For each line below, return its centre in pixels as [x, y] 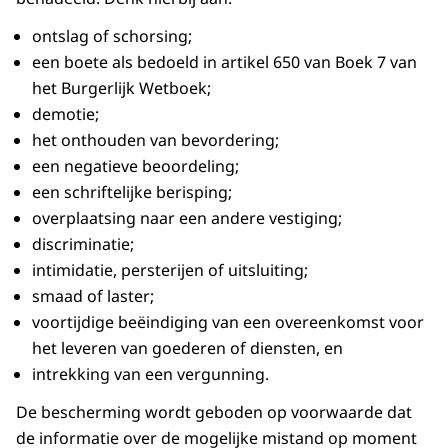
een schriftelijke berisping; [132, 192]
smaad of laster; [93, 296]
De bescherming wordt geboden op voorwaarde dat [214, 412]
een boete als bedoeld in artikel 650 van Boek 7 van [224, 62]
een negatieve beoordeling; [135, 166]
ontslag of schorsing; [112, 36]
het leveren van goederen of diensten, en [187, 348]
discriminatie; [83, 244]
